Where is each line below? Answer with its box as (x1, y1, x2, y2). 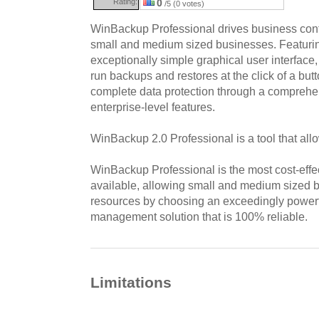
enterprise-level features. (90, 100, 215, 113)
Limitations (90, 274, 172, 291)
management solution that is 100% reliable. (90, 210, 308, 223)
